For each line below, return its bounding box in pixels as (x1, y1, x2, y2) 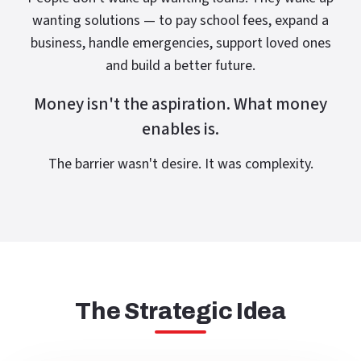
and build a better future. (106, 56, 255, 76)
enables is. (142, 117, 219, 142)
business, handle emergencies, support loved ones (30, 33, 331, 53)
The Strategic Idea (75, 299, 286, 324)
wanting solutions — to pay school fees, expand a (32, 10, 329, 31)
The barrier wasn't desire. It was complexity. (48, 154, 313, 174)
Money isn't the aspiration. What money (34, 92, 327, 117)
